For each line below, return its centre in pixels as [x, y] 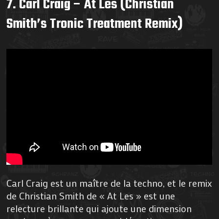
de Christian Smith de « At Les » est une [91, 195]
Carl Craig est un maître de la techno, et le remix [109, 183]
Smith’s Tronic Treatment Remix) [95, 24]
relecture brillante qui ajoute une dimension [99, 208]
